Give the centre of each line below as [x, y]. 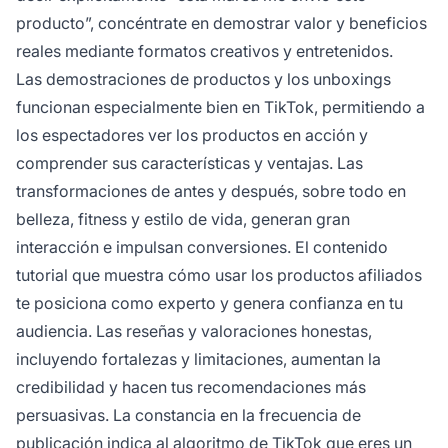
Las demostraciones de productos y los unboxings [203, 79]
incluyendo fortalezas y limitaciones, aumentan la [198, 359]
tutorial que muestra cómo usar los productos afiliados [219, 275]
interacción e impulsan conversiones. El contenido [202, 247]
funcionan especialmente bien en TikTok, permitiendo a [220, 107]
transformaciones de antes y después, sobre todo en [211, 191]
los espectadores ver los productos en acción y [192, 135]
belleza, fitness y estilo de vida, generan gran [183, 219]
